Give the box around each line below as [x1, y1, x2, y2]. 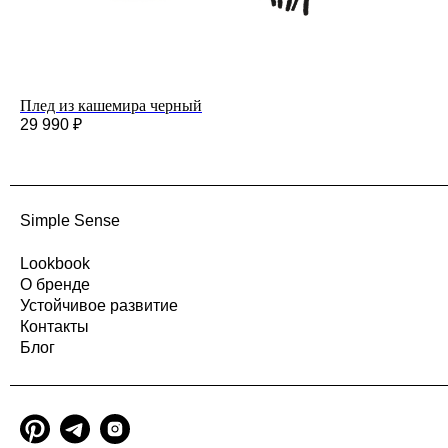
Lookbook [20, 254, 90, 272]
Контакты [20, 317, 89, 335]
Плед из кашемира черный [20, 96, 202, 114]
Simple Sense [20, 212, 120, 230]
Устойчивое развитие [20, 296, 178, 314]
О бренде [20, 275, 90, 293]
